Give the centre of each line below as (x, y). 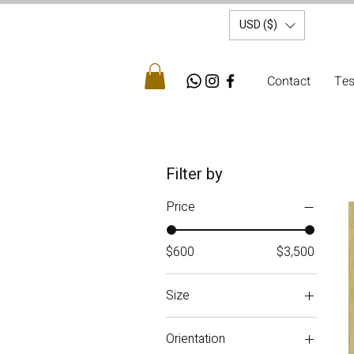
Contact (289, 81)
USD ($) (258, 25)
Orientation (196, 339)
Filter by (194, 175)
